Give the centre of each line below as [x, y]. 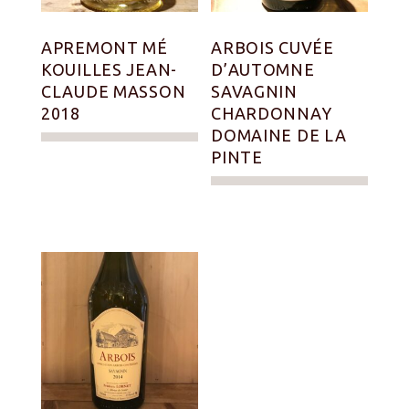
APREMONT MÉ [105, 47]
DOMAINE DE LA [279, 135]
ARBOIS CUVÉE [273, 47]
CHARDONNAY [272, 113]
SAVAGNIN [254, 91]
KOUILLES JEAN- [110, 69]
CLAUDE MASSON [114, 91]
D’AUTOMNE [263, 69]
